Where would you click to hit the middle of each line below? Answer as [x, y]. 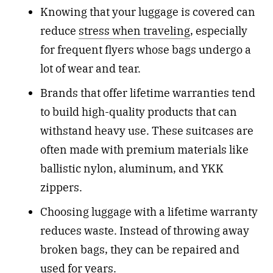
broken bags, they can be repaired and [140, 250]
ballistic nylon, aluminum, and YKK [132, 169]
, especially [218, 31]
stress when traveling [134, 31]
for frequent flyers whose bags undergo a [145, 50]
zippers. [61, 188]
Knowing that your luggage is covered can [147, 12]
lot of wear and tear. [90, 69]
